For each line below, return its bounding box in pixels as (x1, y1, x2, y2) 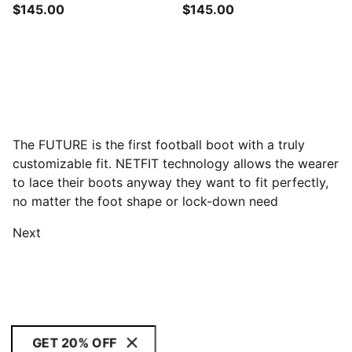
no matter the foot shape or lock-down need (13, 193, 278, 209)
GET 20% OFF (32, 335, 116, 350)
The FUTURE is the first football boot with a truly (13, 137, 305, 152)
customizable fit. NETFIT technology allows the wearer (13, 156, 339, 171)
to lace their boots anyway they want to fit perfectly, (13, 174, 328, 190)
